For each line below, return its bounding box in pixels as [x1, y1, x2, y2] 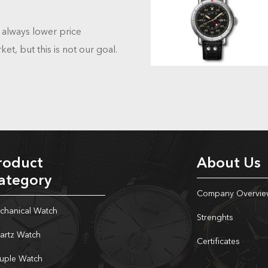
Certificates [197, 237, 240, 246]
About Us [197, 157, 261, 171]
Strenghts [197, 214, 233, 222]
